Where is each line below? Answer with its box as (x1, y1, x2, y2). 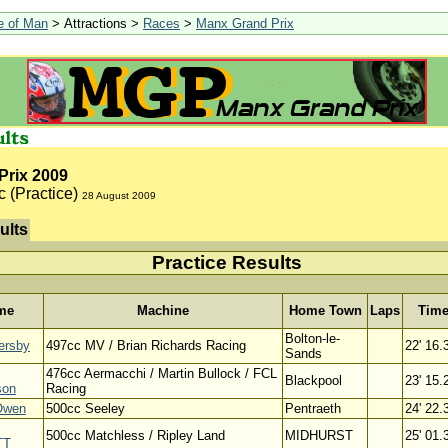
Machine (137, 303, 189, 318)
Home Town (288, 303, 362, 318)
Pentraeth (285, 401, 341, 416)
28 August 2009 (82, 190, 156, 201)
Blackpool (285, 373, 342, 388)
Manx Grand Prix (196, 16, 294, 31)
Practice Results (152, 252, 302, 273)
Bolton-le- (285, 331, 340, 346)
